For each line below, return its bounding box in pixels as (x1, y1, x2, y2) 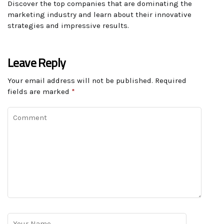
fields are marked (7, 87, 71, 96)
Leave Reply (7, 51, 66, 74)
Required (153, 76, 186, 85)
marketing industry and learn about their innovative (7, 10, 191, 19)
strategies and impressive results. (7, 21, 129, 30)
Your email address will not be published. (7, 76, 153, 85)
